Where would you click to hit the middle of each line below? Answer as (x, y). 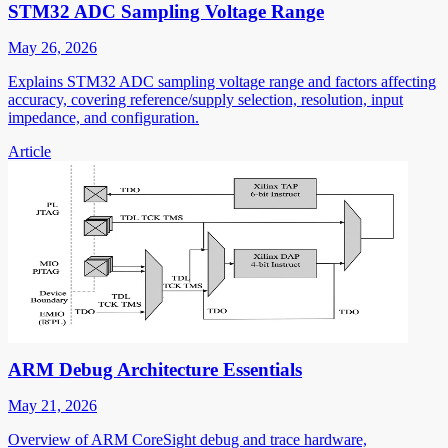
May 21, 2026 (52, 406)
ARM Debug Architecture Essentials (155, 370)
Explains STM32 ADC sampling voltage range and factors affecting (222, 82)
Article (29, 152)
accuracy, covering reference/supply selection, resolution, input (205, 100)
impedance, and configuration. (103, 118)
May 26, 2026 (52, 48)
